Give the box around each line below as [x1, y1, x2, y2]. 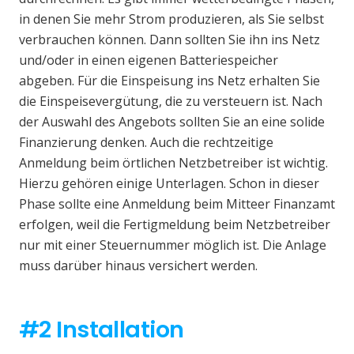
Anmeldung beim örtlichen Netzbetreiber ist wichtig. [19, 153, 328, 171]
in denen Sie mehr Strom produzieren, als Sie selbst [19, 9, 324, 28]
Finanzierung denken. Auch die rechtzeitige [19, 133, 273, 151]
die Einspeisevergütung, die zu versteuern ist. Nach [19, 92, 322, 110]
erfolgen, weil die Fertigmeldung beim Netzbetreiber [19, 215, 330, 233]
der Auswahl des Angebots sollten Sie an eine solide [19, 112, 325, 130]
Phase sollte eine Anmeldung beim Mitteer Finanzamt [19, 194, 335, 213]
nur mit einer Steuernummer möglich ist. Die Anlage [19, 235, 326, 254]
